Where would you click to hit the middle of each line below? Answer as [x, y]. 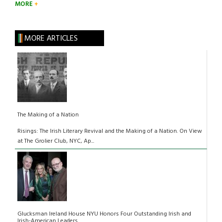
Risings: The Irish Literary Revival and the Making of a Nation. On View [110, 132]
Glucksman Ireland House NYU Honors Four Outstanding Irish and [104, 214]
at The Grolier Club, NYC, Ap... [56, 141]
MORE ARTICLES [51, 39]
